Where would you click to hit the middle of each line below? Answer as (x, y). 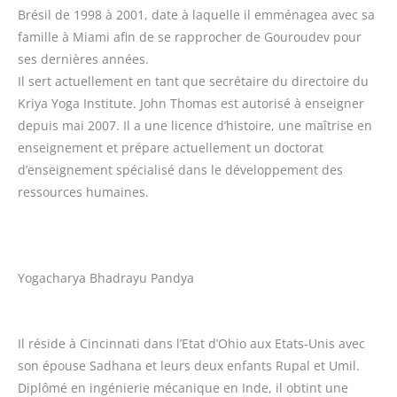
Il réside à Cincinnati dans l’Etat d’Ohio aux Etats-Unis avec (191, 344)
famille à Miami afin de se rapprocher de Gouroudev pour (190, 37)
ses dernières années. (83, 59)
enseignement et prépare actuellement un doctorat (171, 148)
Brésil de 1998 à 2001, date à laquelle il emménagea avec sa (196, 15)
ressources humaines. (83, 192)
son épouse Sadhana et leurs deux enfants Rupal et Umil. (189, 366)
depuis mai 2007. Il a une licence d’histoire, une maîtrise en (195, 126)
